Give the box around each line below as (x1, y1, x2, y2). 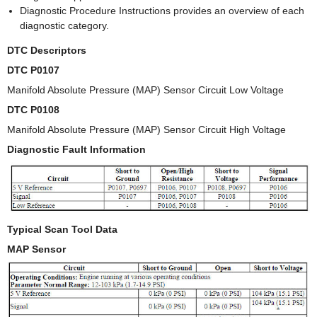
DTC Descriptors (7, 45, 86, 57)
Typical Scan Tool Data (7, 224, 117, 236)
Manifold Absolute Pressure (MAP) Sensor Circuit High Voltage (7, 124, 286, 136)
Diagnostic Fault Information (7, 144, 146, 156)
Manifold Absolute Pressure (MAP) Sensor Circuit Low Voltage (7, 84, 284, 96)
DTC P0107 (7, 64, 59, 76)
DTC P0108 (7, 104, 59, 116)
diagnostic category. (20, 20, 109, 32)
